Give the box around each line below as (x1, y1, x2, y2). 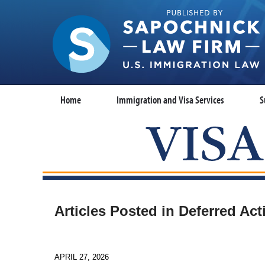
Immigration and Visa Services (117, 93, 224, 106)
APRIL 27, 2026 (54, 253, 109, 262)
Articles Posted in (54, 202, 174, 219)
